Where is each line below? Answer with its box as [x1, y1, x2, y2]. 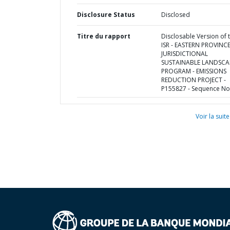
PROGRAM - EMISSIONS [161, 67, 226, 75]
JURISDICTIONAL [161, 49, 208, 58]
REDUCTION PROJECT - [161, 75, 226, 84]
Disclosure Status [77, 10, 135, 19]
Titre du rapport [77, 32, 130, 41]
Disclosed [161, 10, 190, 19]
